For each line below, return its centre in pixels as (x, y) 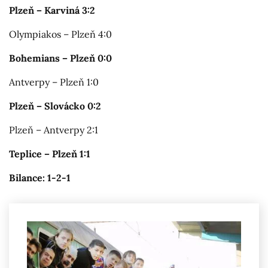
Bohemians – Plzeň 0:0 (60, 58)
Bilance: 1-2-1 (40, 177)
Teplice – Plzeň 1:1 (50, 153)
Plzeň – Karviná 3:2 (52, 10)
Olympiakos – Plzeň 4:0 (60, 34)
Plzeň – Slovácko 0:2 (55, 106)
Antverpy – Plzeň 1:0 (54, 82)
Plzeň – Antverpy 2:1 (54, 130)
